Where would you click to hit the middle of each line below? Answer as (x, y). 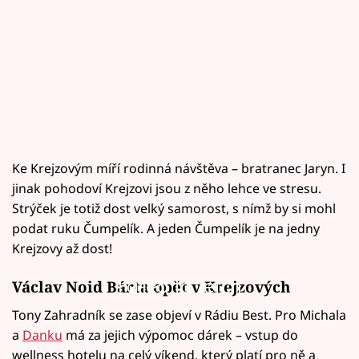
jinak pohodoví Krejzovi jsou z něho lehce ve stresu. (167, 188)
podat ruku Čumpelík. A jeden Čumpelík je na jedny (166, 228)
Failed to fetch (179, 286)
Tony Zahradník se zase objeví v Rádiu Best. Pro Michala (179, 315)
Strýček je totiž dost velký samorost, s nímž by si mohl (174, 208)
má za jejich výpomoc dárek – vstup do (180, 335)
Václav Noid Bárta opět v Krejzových (151, 287)
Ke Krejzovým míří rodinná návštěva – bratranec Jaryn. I (179, 168)
